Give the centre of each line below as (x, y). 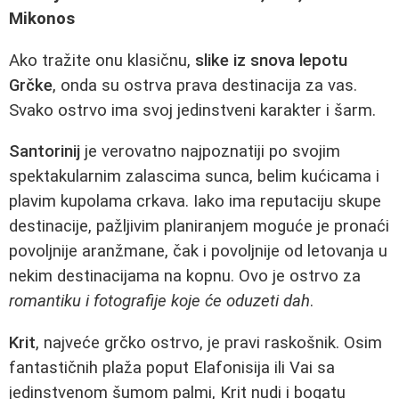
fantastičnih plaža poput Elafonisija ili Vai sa (172, 367)
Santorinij (45, 152)
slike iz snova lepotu (271, 60)
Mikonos (42, 18)
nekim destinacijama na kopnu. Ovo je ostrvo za (185, 277)
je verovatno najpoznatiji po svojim (210, 152)
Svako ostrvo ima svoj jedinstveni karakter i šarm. (192, 110)
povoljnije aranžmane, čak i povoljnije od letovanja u (198, 252)
